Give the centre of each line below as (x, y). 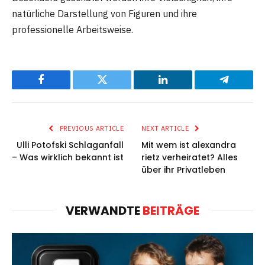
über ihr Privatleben (183, 170)
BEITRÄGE (171, 211)
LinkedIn (182, 88)
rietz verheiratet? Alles (190, 158)
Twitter (117, 88)
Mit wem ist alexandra (189, 145)
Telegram (243, 88)
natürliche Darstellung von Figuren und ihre (104, 14)
